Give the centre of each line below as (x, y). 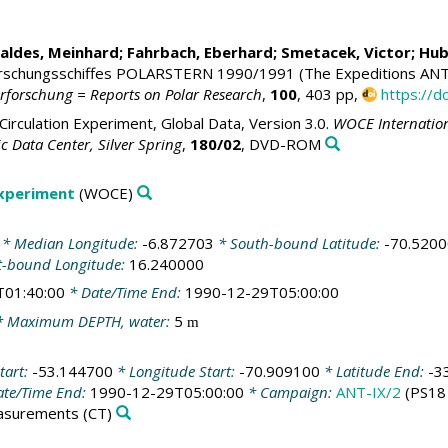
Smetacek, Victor (345, 52)
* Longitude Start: (175, 371)
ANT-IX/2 (368, 392)
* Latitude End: (373, 371)
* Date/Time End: (124, 292)
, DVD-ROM (280, 143)
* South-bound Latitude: (298, 242)
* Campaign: (289, 392)
